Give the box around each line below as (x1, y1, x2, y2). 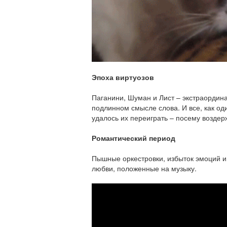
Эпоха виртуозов (92, 72, 154, 82)
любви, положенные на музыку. (92, 163, 197, 173)
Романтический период (92, 133, 175, 143)
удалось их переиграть (92, 112, 170, 123)
